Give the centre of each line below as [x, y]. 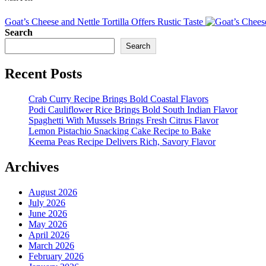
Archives [32, 167]
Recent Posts [43, 74]
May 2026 [48, 224]
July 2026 [47, 202]
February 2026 [56, 256]
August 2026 [53, 192]
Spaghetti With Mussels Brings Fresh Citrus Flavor [123, 121]
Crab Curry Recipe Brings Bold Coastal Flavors [118, 99]
